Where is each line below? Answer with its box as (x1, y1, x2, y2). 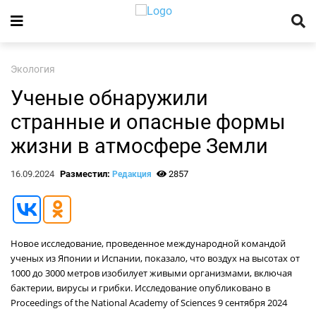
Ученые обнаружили (11, 86, 208, 110)
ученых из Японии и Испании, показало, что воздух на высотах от (11, 252, 300, 265)
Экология (11, 63, 55, 75)
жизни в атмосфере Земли (11, 134, 268, 158)
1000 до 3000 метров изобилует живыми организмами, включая (11, 267, 292, 279)
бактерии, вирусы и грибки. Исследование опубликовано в (11, 281, 270, 294)
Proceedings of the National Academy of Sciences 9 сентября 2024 (11, 296, 287, 309)
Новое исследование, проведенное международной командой (11, 237, 286, 250)
